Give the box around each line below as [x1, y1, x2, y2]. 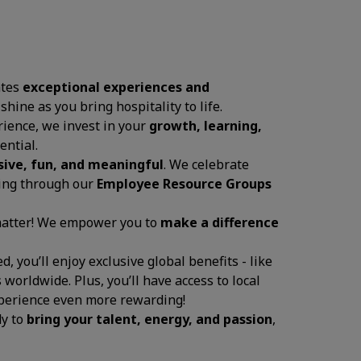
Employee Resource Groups [97, 175, 272, 193]
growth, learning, [149, 117, 262, 135]
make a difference [160, 214, 279, 231]
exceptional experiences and [23, 78, 210, 96]
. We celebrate [164, 156, 249, 173]
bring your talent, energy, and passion [27, 310, 272, 328]
